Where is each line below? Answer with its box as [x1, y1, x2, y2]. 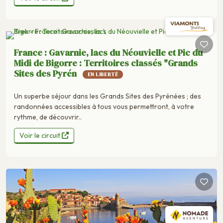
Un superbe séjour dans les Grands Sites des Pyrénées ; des [14, 91, 201, 101]
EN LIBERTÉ [88, 71, 118, 78]
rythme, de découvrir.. [14, 112, 82, 121]
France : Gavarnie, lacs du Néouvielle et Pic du [14, 46, 203, 59]
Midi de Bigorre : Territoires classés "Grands [14, 56, 198, 69]
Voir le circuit [19, 130, 62, 140]
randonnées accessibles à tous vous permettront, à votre [14, 102, 194, 111]
